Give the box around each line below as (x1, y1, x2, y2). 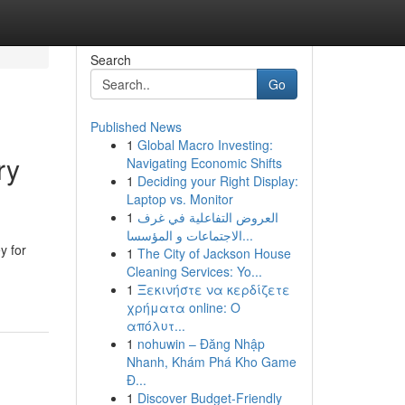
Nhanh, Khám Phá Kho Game (126, 353, 297, 371)
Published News (89, 118, 182, 136)
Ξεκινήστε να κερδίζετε (137, 280, 290, 298)
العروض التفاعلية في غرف (137, 208, 278, 226)
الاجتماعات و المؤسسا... (241, 226, 253, 244)
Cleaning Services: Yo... (126, 262, 262, 280)
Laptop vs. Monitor (126, 190, 233, 208)
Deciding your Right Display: (137, 172, 298, 190)
